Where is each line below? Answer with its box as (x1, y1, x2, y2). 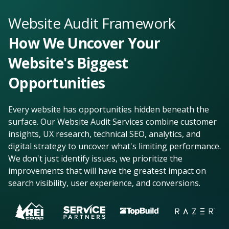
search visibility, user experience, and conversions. (8, 177, 200, 189)
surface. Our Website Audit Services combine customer (8, 116, 217, 127)
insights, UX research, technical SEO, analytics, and (8, 128, 200, 140)
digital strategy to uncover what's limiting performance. (8, 140, 221, 152)
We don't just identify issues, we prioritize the (8, 152, 182, 164)
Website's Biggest (8, 53, 128, 73)
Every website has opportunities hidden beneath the (8, 103, 209, 115)
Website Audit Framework (8, 13, 175, 33)
